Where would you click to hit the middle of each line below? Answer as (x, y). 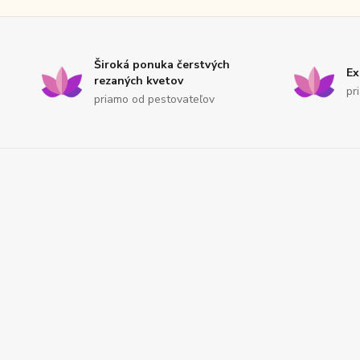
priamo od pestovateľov (154, 99)
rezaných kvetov (139, 80)
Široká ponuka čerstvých (162, 64)
